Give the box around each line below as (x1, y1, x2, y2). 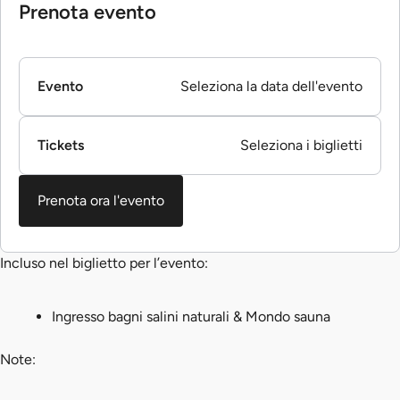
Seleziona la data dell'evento (180, 78, 362, 96)
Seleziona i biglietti (240, 137, 362, 154)
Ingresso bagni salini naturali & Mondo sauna (51, 308, 330, 326)
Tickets (37, 137, 84, 154)
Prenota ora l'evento (37, 192, 164, 210)
